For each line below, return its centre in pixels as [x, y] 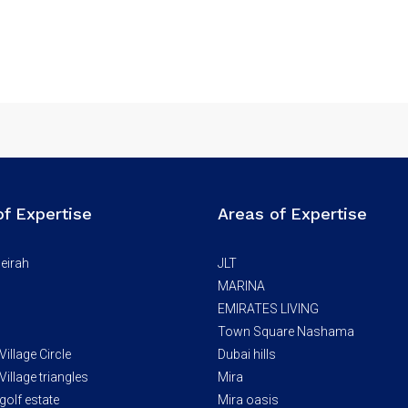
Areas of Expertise [292, 214]
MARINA [241, 286]
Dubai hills [247, 355]
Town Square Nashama [286, 332]
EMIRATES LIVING [268, 309]
